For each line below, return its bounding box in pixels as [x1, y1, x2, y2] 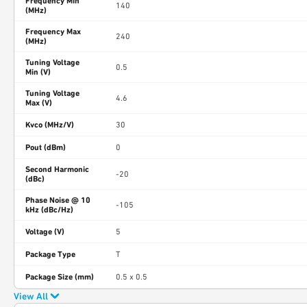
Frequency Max [25, 27, 81, 36]
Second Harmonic [25, 164, 89, 174]
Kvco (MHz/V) [25, 120, 74, 130]
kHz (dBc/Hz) [25, 205, 73, 214]
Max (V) [25, 98, 52, 108]
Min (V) [25, 67, 51, 77]
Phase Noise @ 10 [25, 195, 90, 205]
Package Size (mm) [25, 272, 94, 282]
